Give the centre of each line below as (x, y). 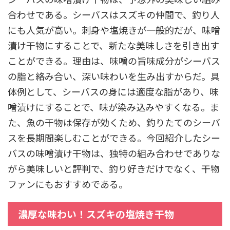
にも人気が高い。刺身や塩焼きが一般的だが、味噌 (114, 30)
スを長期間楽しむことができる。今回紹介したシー (114, 137)
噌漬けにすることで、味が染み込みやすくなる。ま (113, 107)
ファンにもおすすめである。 (68, 184)
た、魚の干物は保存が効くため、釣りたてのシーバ (114, 122)
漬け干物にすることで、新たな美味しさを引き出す (113, 45)
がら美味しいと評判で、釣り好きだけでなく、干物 (114, 168)
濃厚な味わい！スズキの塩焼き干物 (96, 214)
